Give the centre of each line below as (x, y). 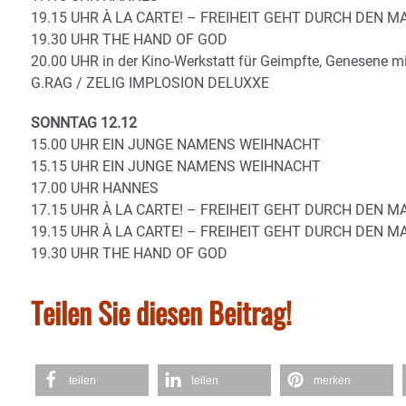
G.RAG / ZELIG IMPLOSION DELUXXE (150, 83)
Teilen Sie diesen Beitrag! (161, 313)
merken (332, 381)
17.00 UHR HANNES (95, 188)
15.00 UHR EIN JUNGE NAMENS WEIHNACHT (176, 145)
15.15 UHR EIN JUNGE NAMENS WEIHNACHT (176, 167)
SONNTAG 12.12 (84, 123)
